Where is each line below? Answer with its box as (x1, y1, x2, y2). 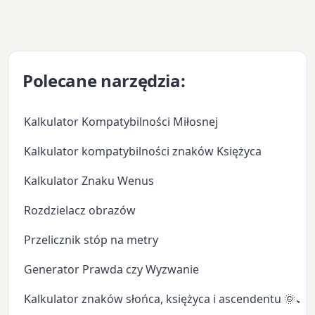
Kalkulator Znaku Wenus (24, 172, 155, 188)
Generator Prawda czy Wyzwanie (24, 261, 200, 277)
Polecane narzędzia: (22, 68, 186, 92)
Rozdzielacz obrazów (24, 202, 136, 218)
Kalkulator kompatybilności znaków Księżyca (24, 143, 262, 159)
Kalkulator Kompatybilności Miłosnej (24, 113, 219, 129)
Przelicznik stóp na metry (24, 231, 159, 247)
